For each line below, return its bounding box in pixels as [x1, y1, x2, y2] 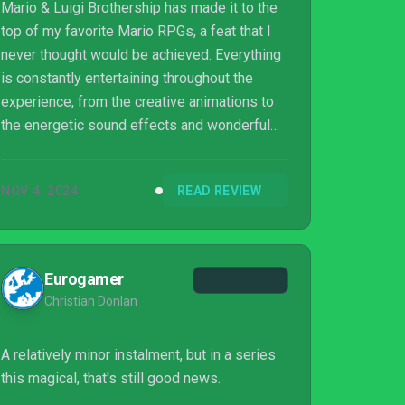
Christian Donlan [44, 294, 137, 308]
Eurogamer [44, 269, 124, 288]
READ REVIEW [177, 184, 261, 198]
